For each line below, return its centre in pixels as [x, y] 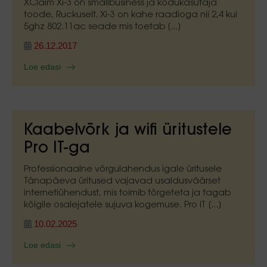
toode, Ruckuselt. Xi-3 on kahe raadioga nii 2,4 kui [131, 15]
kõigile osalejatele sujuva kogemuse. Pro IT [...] [123, 205]
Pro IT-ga [57, 149]
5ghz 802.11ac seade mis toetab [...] [103, 27]
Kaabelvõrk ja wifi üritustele [128, 131]
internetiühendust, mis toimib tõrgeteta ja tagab [127, 193]
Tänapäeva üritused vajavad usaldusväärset [122, 181]
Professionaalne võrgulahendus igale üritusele [123, 170]
